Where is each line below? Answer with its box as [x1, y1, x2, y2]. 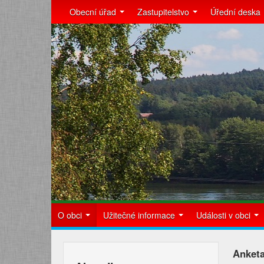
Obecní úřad [70, 6, 118, 18]
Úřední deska [210, 6, 260, 18]
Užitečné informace [103, 209, 177, 221]
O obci [58, 209, 84, 221]
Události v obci [196, 209, 253, 221]
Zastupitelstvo [137, 6, 192, 18]
